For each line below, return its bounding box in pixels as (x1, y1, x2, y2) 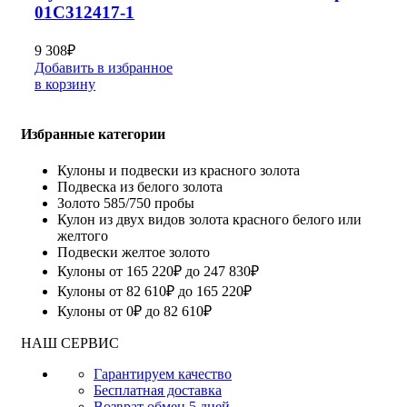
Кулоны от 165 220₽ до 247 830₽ (57, 263, 259, 279)
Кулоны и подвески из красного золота (57, 162, 300, 178)
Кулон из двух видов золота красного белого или (57, 211, 362, 227)
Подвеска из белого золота (57, 178, 223, 194)
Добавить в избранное (35, 60, 173, 76)
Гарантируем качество (94, 365, 232, 382)
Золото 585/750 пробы (57, 194, 194, 211)
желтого (57, 227, 108, 243)
